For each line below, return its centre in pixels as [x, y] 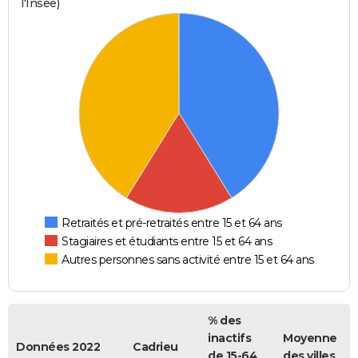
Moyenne [310, 338]
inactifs [229, 338]
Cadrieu [155, 347]
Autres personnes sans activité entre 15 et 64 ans [188, 260]
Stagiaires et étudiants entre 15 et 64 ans [167, 242]
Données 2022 [58, 347]
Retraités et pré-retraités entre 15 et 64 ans [172, 223]
